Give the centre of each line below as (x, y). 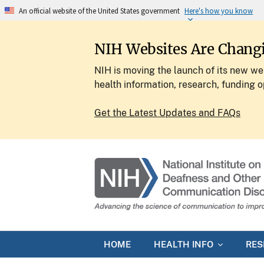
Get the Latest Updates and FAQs (167, 113)
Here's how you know (219, 10)
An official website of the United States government (99, 10)
